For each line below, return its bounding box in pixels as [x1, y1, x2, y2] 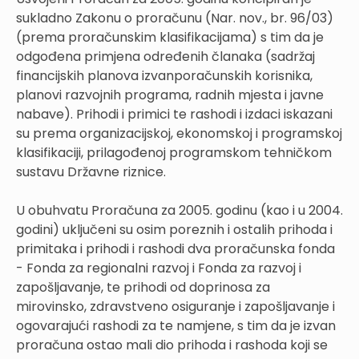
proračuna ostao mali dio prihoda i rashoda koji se [16, 335, 328, 354]
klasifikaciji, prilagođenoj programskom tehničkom [16, 143, 332, 162]
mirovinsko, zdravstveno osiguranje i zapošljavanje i [16, 296, 335, 316]
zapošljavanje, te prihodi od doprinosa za [16, 277, 270, 296]
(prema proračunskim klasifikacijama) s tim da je [16, 27, 324, 46]
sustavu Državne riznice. [16, 162, 166, 181]
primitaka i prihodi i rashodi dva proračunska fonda [16, 239, 335, 258]
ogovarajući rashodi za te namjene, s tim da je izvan [16, 316, 336, 335]
